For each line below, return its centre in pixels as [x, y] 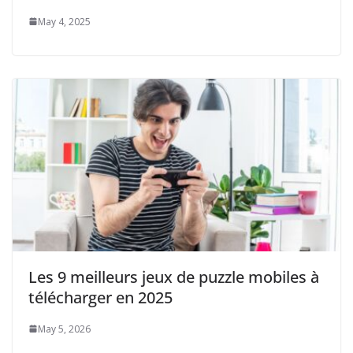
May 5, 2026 [64, 329]
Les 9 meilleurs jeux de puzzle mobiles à [174, 277]
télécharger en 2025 [100, 297]
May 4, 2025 [64, 21]
